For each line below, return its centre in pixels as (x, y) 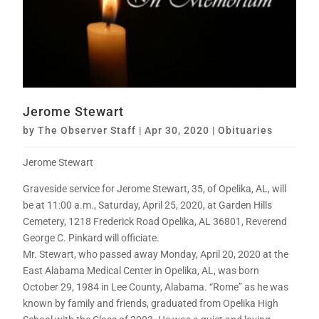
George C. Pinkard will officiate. (91, 238)
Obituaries (246, 131)
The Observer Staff (87, 131)
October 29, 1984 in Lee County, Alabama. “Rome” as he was (156, 287)
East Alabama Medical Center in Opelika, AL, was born (141, 271)
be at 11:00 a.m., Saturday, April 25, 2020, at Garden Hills (148, 205)
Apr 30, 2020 (177, 131)
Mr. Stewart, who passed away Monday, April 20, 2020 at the (156, 255)
